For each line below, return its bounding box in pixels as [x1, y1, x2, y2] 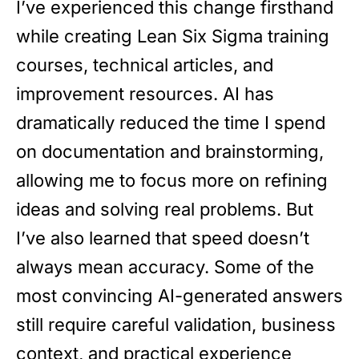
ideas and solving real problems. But [16, 199, 313, 220]
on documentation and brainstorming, [16, 141, 324, 163]
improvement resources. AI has [16, 83, 274, 105]
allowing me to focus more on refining [16, 170, 328, 192]
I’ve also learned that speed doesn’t [16, 228, 309, 249]
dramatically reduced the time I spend [16, 112, 325, 134]
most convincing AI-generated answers [16, 285, 343, 307]
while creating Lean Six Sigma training [16, 26, 329, 47]
